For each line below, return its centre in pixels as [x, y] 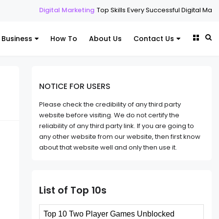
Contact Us [154, 39]
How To [64, 39]
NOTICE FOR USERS [75, 86]
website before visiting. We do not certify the [109, 115]
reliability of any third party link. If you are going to [117, 126]
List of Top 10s [73, 191]
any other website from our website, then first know [120, 137]
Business [17, 39]
